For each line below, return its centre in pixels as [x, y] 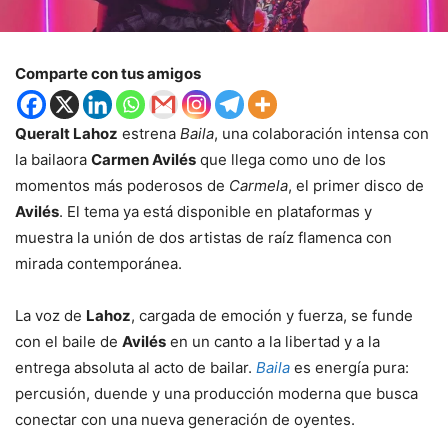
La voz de [50, 315]
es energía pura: [349, 367]
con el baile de [68, 341]
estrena [149, 133]
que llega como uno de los [291, 159]
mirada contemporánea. [98, 263]
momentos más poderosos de [122, 185]
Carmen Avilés [143, 159]
